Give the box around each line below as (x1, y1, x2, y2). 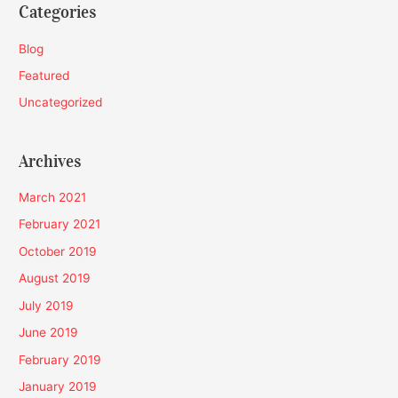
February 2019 (19, 352, 102, 367)
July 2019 (19, 298, 75, 313)
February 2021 (19, 217, 101, 232)
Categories (19, 2, 97, 23)
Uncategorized (19, 95, 103, 110)
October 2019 (19, 243, 98, 259)
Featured (19, 68, 70, 83)
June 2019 (19, 325, 79, 340)
